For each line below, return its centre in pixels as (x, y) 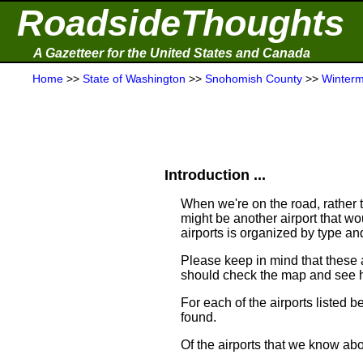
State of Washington (134, 79)
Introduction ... (215, 175)
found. (199, 317)
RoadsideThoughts (181, 23)
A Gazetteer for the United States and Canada (172, 53)
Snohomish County (254, 79)
